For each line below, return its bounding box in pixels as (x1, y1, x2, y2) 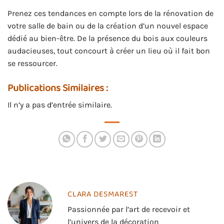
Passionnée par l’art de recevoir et (67, 204, 190, 214)
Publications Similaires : (7, 79, 108, 96)
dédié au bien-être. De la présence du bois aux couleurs (7, 33, 207, 43)
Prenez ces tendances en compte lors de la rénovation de (7, 8, 213, 18)
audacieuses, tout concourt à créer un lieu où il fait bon (7, 46, 210, 56)
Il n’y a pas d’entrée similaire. (7, 99, 112, 109)
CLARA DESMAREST (67, 187, 138, 200)
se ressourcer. (7, 58, 57, 68)
